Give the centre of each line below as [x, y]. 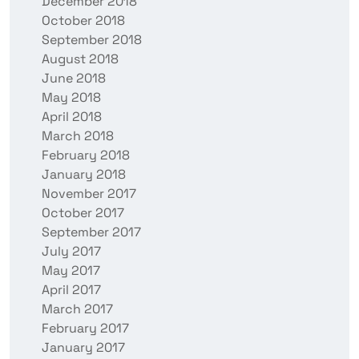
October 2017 [83, 213]
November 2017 [89, 194]
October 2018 [83, 21]
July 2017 [71, 252]
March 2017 [77, 309]
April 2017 [71, 290]
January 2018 [84, 175]
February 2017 [85, 329]
